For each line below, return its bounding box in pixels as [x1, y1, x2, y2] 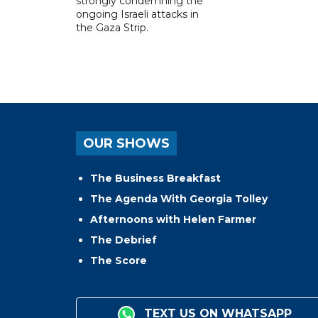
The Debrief [90, 233, 157, 246]
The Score [90, 253, 147, 267]
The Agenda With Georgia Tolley [90, 192, 268, 205]
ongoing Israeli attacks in [76, 7, 199, 21]
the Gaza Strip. [76, 21, 148, 34]
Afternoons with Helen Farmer [90, 212, 256, 226]
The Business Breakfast [90, 171, 221, 185]
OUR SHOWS [83, 135, 170, 151]
